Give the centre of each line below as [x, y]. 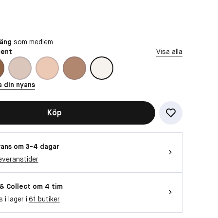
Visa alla [169, 51]
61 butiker [44, 199]
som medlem [32, 42]
